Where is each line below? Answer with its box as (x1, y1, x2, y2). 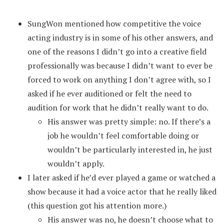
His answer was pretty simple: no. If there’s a (47, 115, 210, 127)
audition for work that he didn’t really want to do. (27, 101, 208, 113)
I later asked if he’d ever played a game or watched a (27, 171, 215, 183)
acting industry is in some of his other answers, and (27, 31, 213, 43)
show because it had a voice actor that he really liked (27, 185, 216, 197)
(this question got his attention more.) (27, 199, 166, 211)
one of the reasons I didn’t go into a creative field (27, 45, 206, 57)
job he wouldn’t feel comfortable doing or (47, 129, 199, 141)
